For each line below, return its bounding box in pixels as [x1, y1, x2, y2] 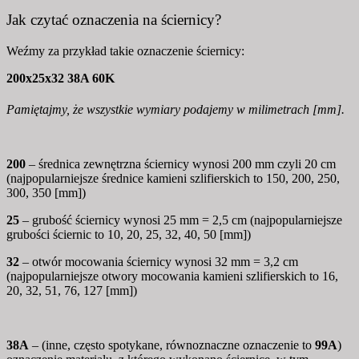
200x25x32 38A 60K [6, 71, 115, 85]
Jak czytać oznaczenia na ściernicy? [6, 10, 221, 28]
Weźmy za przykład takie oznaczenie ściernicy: [6, 43, 244, 58]
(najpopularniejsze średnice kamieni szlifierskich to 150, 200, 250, [6, 171, 340, 185]
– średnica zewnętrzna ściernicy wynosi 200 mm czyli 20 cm [29, 156, 336, 171]
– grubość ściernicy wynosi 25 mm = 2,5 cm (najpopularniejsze [22, 212, 342, 227]
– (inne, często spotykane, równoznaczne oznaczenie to [29, 337, 312, 352]
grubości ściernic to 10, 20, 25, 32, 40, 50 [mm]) [6, 227, 251, 241]
